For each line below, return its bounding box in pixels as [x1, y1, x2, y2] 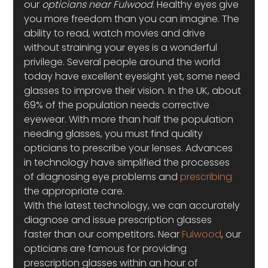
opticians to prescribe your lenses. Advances [24, 141, 236, 155]
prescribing [180, 170, 233, 184]
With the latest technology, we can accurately [24, 199, 243, 212]
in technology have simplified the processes [24, 156, 233, 169]
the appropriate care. [24, 184, 125, 198]
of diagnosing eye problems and [24, 170, 181, 184]
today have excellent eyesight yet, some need [24, 69, 243, 83]
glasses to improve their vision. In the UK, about [24, 84, 244, 98]
